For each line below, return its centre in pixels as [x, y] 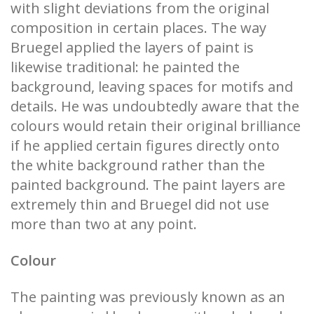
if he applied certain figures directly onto [145, 145]
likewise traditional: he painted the [125, 67]
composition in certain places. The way [138, 27]
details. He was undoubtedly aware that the [155, 106]
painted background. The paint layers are [148, 184]
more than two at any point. [104, 224]
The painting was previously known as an [148, 296]
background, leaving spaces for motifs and [152, 86]
